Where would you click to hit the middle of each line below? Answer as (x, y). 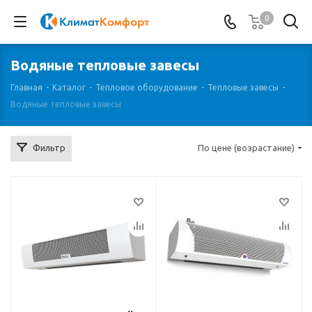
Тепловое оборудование (147, 87)
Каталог (69, 87)
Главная (26, 87)
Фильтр (49, 148)
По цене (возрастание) (246, 148)
